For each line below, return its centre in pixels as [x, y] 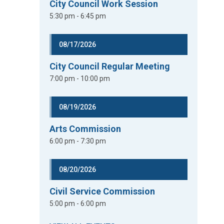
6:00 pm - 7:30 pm [78, 141]
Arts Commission [85, 129]
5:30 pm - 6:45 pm [78, 16]
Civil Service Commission [102, 191]
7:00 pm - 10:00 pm [80, 78]
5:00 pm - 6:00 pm [78, 203]
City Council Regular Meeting [110, 66]
